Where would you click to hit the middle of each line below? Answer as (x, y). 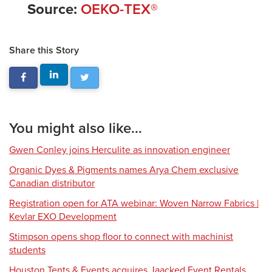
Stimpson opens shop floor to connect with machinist (121, 237)
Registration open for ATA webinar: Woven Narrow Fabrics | (134, 203)
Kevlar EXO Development (63, 217)
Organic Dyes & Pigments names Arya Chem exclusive (124, 170)
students (27, 250)
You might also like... (76, 128)
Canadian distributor (52, 183)
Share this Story (44, 50)
